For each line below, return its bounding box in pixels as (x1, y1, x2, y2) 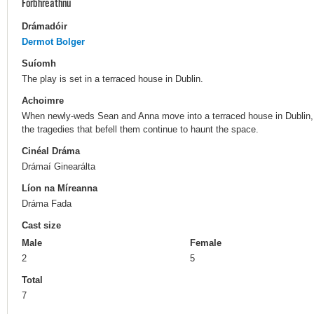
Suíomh (22, 57, 56, 69)
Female (190, 238, 221, 249)
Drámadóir (22, 20, 67, 32)
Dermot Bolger (22, 36, 85, 47)
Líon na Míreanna (22, 183, 97, 194)
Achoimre (22, 95, 64, 106)
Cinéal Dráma (22, 146, 80, 157)
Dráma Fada (22, 198, 71, 210)
